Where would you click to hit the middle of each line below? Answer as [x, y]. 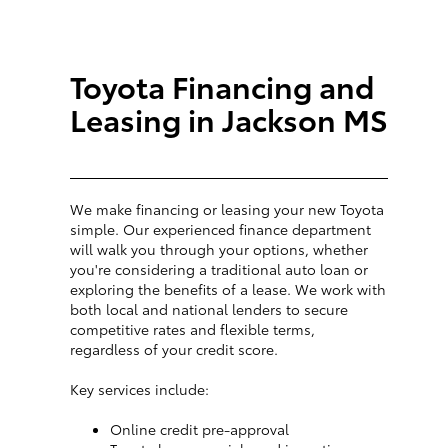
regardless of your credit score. [174, 349]
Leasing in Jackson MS [229, 119]
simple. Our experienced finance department [220, 229]
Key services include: [139, 389]
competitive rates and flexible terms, [192, 329]
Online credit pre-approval [199, 429]
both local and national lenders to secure [209, 309]
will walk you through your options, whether [219, 249]
